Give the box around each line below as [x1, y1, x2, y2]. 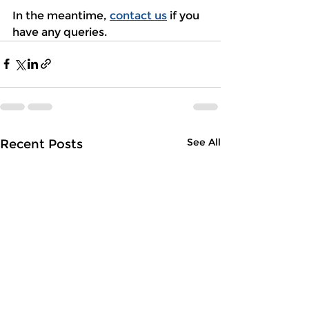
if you [167, 8, 202, 22]
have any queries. [12, 25, 107, 39]
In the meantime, [12, 8, 110, 22]
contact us [110, 8, 167, 22]
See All [187, 135, 221, 148]
